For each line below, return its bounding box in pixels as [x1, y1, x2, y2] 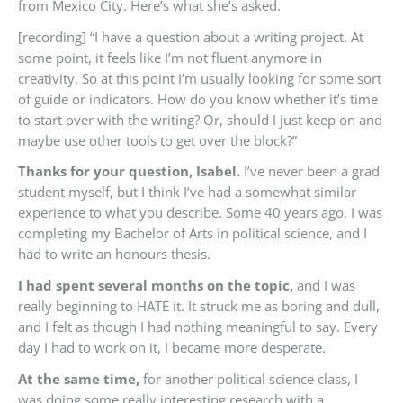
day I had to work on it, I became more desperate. [18, 337, 326, 356]
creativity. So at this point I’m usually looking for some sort [18, 68, 381, 87]
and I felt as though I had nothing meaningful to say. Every [18, 317, 378, 336]
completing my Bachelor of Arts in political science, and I [18, 224, 367, 243]
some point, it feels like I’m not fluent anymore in [18, 48, 322, 67]
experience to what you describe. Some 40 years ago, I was [18, 203, 382, 222]
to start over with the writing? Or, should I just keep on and [18, 110, 382, 129]
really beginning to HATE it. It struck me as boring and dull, [18, 296, 380, 315]
